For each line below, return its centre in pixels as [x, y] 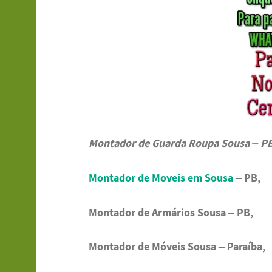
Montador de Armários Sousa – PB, [171, 212]
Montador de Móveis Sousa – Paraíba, [177, 246]
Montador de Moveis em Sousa [161, 177]
